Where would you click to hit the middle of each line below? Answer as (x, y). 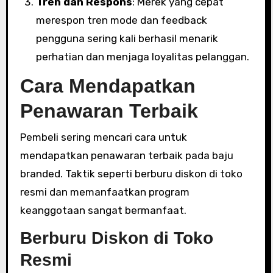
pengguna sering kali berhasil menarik (127, 38)
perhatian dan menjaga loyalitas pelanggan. (142, 57)
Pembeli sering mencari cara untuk (103, 137)
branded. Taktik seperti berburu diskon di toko (131, 173)
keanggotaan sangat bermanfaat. (103, 210)
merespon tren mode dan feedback (121, 20)
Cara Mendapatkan (108, 86)
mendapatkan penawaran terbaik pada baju (126, 155)
